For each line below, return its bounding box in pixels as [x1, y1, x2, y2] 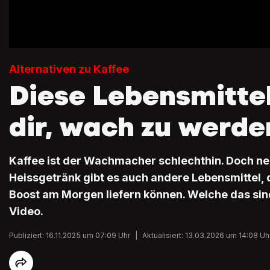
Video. [9, 204, 43, 218]
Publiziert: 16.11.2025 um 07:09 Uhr [9, 230, 130, 240]
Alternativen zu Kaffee [9, 62, 129, 75]
